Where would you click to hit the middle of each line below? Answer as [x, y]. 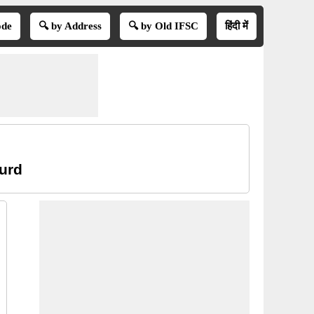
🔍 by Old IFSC [163, 26]
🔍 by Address [70, 26]
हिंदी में [236, 26]
